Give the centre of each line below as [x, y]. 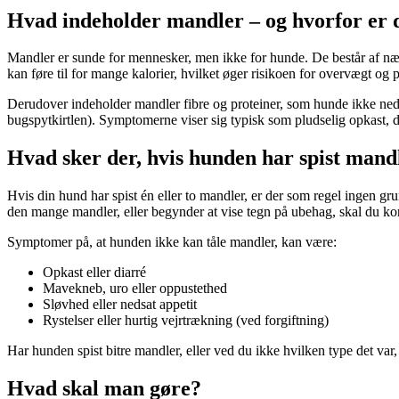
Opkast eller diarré [94, 273]
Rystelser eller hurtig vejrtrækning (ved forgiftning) [186, 321]
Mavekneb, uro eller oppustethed [135, 289]
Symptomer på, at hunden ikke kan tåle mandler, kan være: [172, 242]
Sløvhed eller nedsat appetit [120, 305]
